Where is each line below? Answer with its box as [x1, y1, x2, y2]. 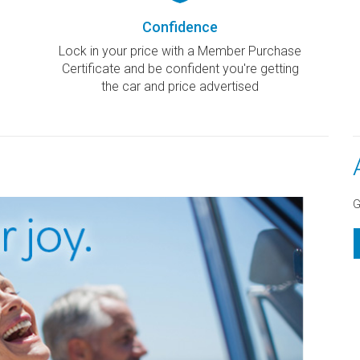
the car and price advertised [101, 79, 259, 95]
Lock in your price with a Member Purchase [59, 43, 301, 59]
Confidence [142, 18, 218, 36]
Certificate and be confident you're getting [61, 61, 299, 77]
